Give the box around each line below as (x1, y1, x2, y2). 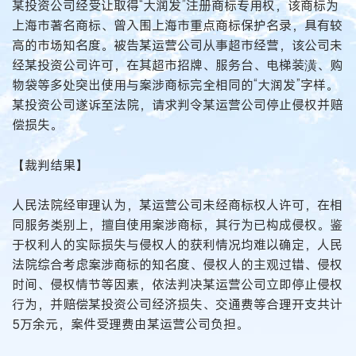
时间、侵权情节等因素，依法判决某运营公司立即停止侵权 (12, 276, 342, 294)
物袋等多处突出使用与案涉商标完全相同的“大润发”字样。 (12, 76, 339, 95)
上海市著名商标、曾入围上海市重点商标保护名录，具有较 (12, 17, 342, 35)
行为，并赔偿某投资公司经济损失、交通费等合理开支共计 (12, 296, 342, 314)
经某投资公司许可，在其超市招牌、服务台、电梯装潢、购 (12, 56, 342, 75)
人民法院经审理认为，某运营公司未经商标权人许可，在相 (12, 196, 342, 215)
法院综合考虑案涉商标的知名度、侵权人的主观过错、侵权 (12, 256, 342, 274)
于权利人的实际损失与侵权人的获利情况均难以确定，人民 (12, 236, 342, 254)
